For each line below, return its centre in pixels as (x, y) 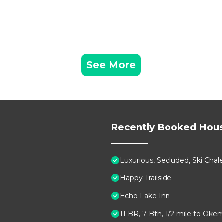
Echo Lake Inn (145, 196)
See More (111, 65)
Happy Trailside (146, 178)
